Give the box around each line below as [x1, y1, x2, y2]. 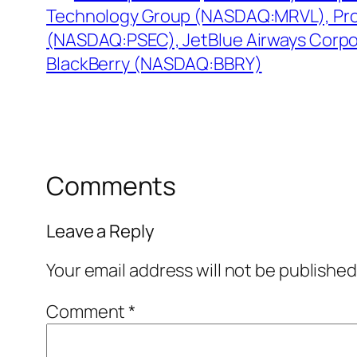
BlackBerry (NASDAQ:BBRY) [46, 52, 262, 76]
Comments [46, 168, 177, 204]
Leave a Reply [46, 218, 155, 243]
